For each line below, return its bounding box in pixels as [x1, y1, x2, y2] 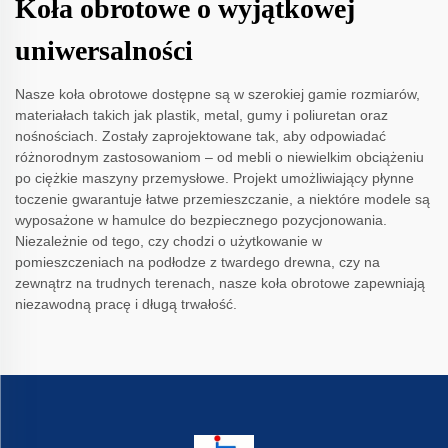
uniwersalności [15, 35, 193, 67]
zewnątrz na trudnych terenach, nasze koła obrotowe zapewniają [15, 275, 425, 292]
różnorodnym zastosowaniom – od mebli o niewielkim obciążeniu [15, 149, 424, 166]
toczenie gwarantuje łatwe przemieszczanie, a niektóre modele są [15, 191, 430, 208]
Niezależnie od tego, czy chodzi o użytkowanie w [15, 233, 322, 250]
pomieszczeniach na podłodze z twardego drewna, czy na [15, 254, 380, 271]
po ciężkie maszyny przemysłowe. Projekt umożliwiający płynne [15, 170, 414, 187]
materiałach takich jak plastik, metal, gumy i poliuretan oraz [15, 107, 388, 124]
